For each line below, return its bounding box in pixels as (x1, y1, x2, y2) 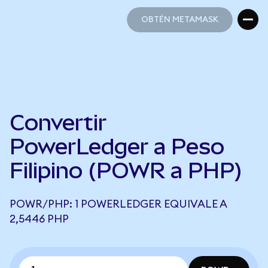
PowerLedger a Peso (10, 134, 224, 159)
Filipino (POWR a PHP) (10, 158, 242, 183)
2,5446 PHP (10, 214, 69, 224)
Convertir (10, 110, 106, 135)
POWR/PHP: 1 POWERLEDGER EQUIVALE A (10, 199, 227, 209)
